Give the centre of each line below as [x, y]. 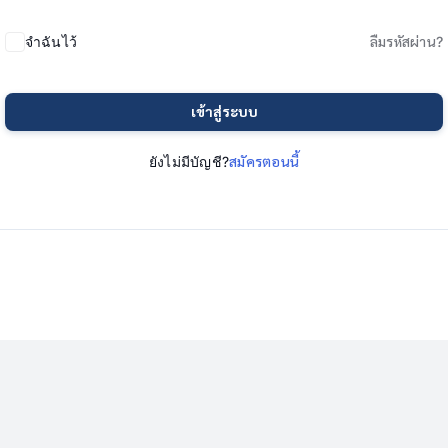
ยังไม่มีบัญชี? [189, 161]
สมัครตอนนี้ [264, 161]
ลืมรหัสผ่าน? [406, 41]
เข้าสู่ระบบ [224, 111]
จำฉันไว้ [51, 41]
